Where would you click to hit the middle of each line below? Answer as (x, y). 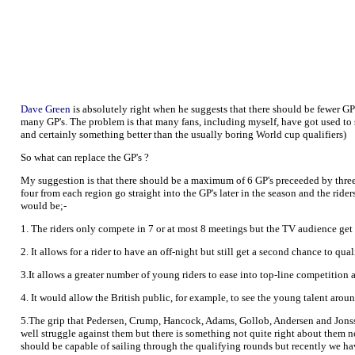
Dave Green (46, 109)
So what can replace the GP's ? (85, 157)
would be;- (44, 206)
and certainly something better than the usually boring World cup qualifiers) (183, 134)
